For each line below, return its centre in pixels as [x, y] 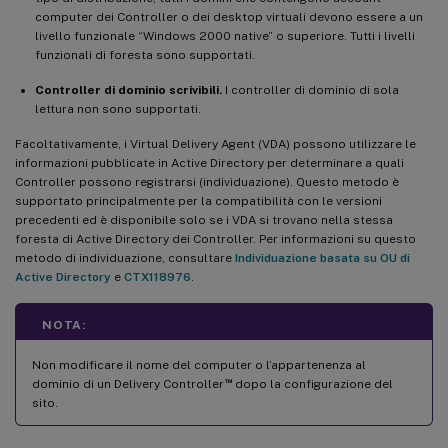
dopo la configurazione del [312, 383]
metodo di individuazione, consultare [125, 257]
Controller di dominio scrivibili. [128, 89]
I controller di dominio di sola [310, 89]
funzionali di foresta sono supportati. [145, 54]
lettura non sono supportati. [118, 108]
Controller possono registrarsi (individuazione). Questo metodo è [207, 181]
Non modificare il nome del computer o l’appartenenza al [199, 364]
